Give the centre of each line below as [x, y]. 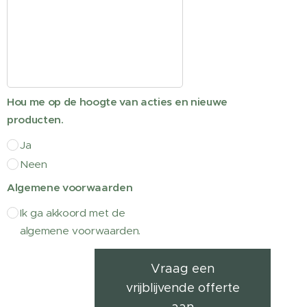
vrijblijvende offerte [183, 288]
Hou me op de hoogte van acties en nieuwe [117, 102]
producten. [35, 120]
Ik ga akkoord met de [73, 213]
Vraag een [183, 269]
